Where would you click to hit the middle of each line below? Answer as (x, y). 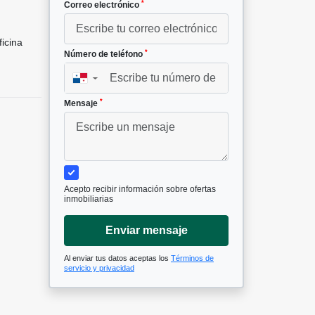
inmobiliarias (89, 199)
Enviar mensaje (146, 231)
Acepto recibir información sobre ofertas (140, 189)
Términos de (192, 258)
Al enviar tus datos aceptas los (117, 258)
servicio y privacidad (99, 268)
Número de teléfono (104, 54)
